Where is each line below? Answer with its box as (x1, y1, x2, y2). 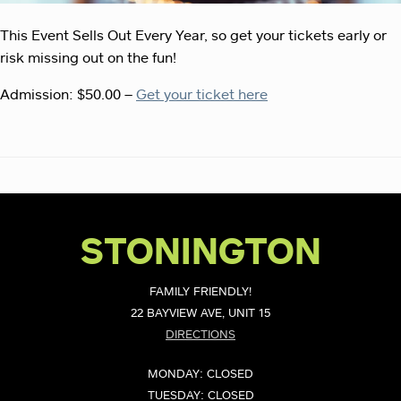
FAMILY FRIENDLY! (149, 286, 252, 299)
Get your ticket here (136, 88, 268, 103)
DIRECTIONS (166, 329, 235, 342)
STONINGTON (80, 235, 321, 272)
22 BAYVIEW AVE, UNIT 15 (131, 308, 270, 320)
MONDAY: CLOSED (148, 368, 253, 380)
